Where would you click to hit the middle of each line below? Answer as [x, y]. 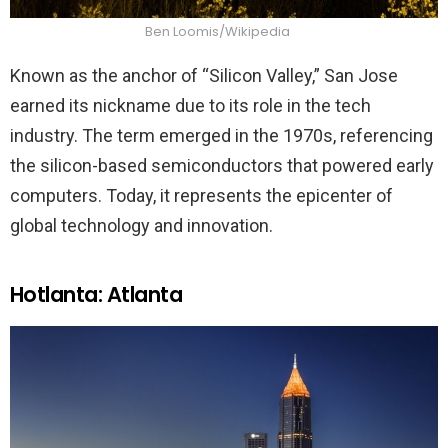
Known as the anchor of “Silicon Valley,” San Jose [204, 76]
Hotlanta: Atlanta [96, 295]
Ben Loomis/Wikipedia [219, 32]
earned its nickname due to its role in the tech [190, 106]
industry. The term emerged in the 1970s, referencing [221, 136]
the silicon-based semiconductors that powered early [222, 166]
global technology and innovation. [141, 226]
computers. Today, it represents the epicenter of [201, 196]
